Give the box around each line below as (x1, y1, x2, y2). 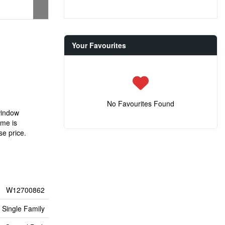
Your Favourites (72, 40, 126, 50)
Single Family (2, 203, 45, 213)
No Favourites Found (107, 98, 174, 108)
